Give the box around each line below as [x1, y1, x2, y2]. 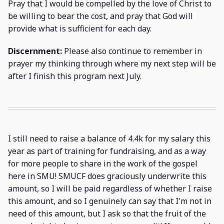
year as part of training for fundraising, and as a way [8, 145, 206, 157]
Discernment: [8, 45, 62, 57]
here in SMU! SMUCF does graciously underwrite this [8, 170, 206, 182]
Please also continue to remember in [62, 45, 202, 57]
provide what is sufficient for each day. [8, 23, 151, 34]
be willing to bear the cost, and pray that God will [8, 10, 193, 22]
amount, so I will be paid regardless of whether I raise [8, 183, 212, 194]
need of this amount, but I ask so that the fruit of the [8, 208, 206, 219]
